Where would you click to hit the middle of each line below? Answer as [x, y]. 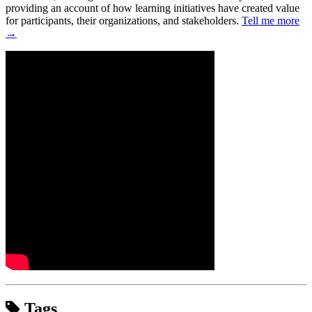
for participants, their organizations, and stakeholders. [124, 21]
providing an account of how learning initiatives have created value [153, 8]
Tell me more [271, 21]
